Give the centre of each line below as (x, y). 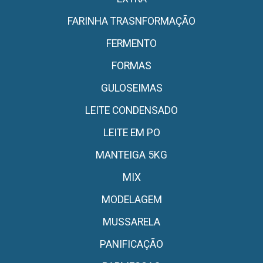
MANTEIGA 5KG (131, 155)
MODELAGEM (131, 200)
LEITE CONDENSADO (131, 110)
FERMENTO (131, 43)
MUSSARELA (131, 222)
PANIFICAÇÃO (131, 244)
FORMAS (131, 66)
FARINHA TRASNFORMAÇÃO (131, 21)
